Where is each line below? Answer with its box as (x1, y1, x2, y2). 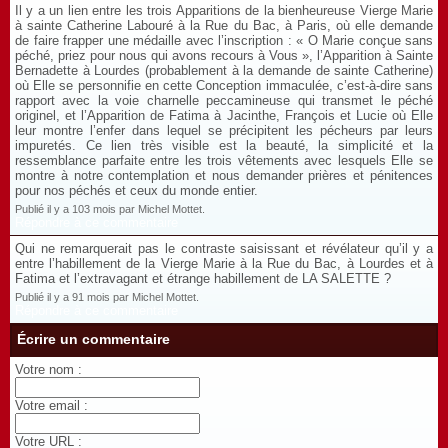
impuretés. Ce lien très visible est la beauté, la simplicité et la (15, 138, 433, 153)
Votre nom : (15, 362, 82, 377)
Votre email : (15, 398, 88, 413)
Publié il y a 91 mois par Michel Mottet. (15, 291, 199, 303)
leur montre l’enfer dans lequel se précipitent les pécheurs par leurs (15, 123, 433, 138)
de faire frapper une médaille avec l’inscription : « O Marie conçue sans (15, 33, 433, 48)
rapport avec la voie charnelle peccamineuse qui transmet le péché (15, 93, 433, 108)
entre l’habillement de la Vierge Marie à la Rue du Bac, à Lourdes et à (15, 256, 433, 271)
